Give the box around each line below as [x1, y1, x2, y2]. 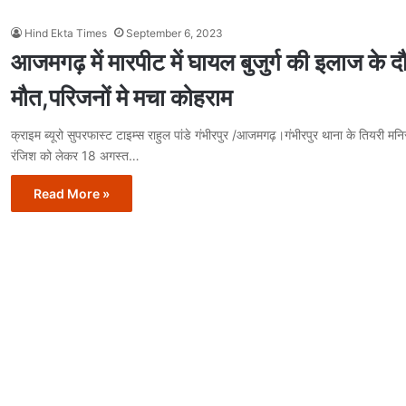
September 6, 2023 [126, 26, 223, 40]
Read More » [34, 186, 110, 201]
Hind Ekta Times [24, 26, 107, 40]
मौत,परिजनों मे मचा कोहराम [11, 83, 232, 111]
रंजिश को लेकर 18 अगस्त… [11, 148, 140, 163]
